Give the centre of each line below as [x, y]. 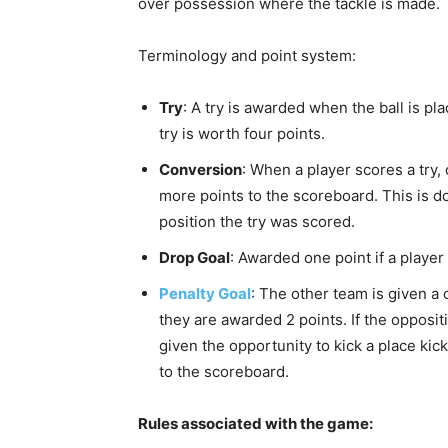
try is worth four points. [242, 133]
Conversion [200, 169]
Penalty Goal [205, 293]
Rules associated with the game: [255, 423]
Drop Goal [194, 257]
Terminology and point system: [247, 55]
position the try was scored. [257, 221]
